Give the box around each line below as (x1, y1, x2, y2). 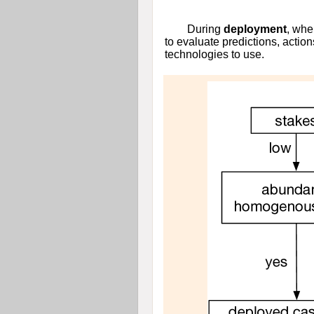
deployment (223, 22, 287, 35)
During (186, 22, 224, 35)
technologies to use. (164, 48, 264, 60)
